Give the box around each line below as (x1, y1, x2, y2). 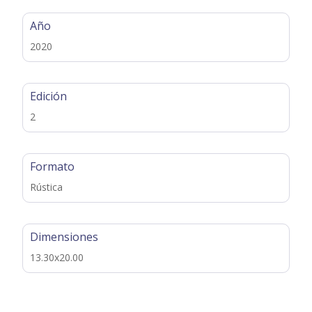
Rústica (30, 180, 63, 194)
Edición (30, 88, 68, 104)
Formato (30, 158, 75, 174)
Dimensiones (30, 228, 99, 244)
